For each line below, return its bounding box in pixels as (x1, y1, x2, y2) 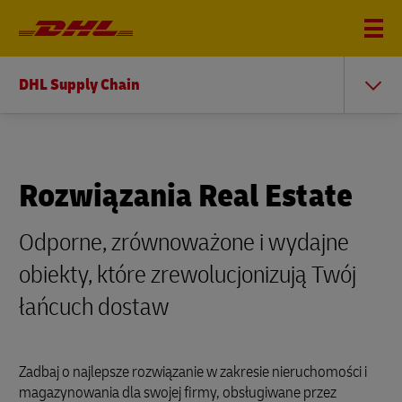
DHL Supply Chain (19, 74, 140, 95)
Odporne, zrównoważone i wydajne (19, 227, 349, 258)
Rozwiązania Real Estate (19, 176, 353, 216)
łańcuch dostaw (19, 292, 169, 323)
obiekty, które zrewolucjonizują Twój (19, 259, 356, 291)
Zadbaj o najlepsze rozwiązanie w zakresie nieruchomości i (19, 362, 367, 382)
